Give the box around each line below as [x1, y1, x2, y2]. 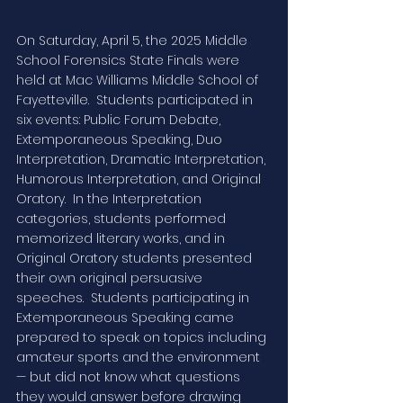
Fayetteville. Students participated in [16, 91, 256, 110]
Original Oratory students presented [16, 249, 255, 268]
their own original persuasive [16, 269, 206, 288]
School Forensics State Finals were [16, 51, 243, 70]
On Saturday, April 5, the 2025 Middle [16, 31, 251, 50]
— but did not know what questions [16, 368, 244, 387]
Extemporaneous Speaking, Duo [16, 130, 226, 149]
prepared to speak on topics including [16, 328, 270, 347]
